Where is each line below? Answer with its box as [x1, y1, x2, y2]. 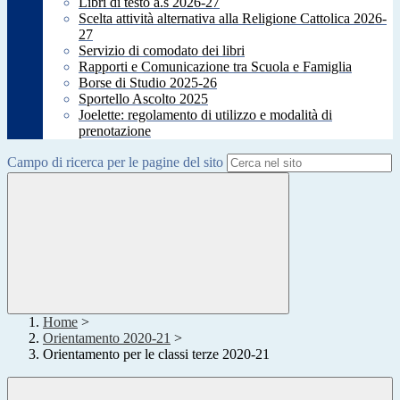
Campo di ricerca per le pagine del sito [7, 154, 223, 171]
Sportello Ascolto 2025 [79, 91, 208, 107]
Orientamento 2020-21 [43, 330, 171, 346]
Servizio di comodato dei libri [79, 43, 245, 59]
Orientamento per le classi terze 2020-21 [43, 346, 270, 362]
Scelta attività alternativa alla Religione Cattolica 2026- [79, 11, 387, 27]
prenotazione [79, 123, 151, 139]
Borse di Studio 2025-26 [79, 75, 217, 91]
